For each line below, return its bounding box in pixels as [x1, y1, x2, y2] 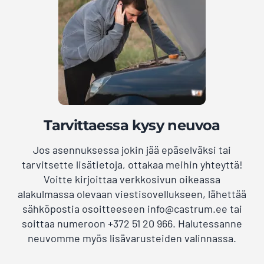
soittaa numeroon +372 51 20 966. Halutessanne [22, 217, 242, 230]
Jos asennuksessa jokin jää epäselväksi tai [33, 143, 231, 157]
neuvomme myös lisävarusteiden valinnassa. [28, 232, 236, 245]
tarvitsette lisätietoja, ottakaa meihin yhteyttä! [21, 158, 243, 171]
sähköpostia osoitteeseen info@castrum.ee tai [22, 202, 242, 216]
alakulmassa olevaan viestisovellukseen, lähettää [18, 187, 246, 201]
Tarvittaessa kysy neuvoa [44, 117, 220, 134]
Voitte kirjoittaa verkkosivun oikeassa [44, 173, 220, 186]
